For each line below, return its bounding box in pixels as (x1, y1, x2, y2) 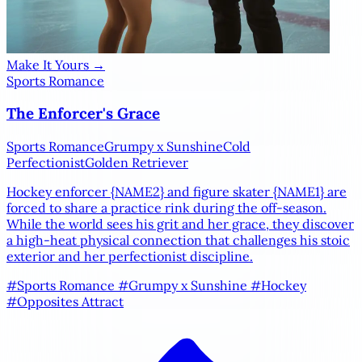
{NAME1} (273, 183, 324, 200)
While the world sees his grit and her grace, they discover (6, 216, 354, 232)
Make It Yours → (6, 56, 105, 73)
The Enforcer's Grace (6, 103, 160, 124)
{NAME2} (111, 183, 164, 200)
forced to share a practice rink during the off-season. (6, 200, 326, 216)
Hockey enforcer (6, 183, 111, 200)
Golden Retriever (85, 154, 188, 170)
